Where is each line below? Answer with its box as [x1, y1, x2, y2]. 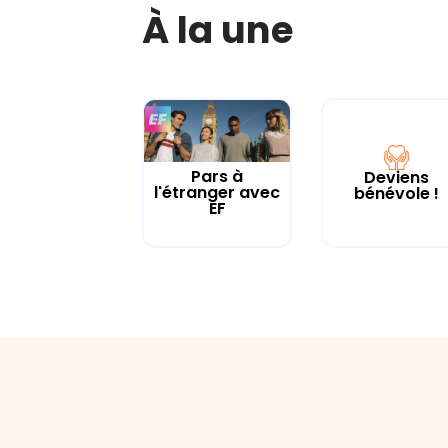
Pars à [191, 165, 243, 189]
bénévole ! [353, 181, 439, 205]
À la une [142, 4, 293, 57]
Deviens [363, 165, 429, 189]
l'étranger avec [154, 181, 280, 205]
